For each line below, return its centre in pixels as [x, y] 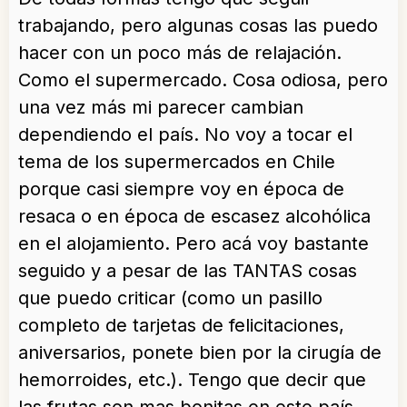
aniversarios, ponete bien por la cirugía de [200, 353]
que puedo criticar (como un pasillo [170, 298]
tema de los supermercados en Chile [177, 162]
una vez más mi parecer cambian [161, 108]
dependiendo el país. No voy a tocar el [185, 135]
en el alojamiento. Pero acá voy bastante [194, 244]
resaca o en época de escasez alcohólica [194, 217]
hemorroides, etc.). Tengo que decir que [192, 380]
